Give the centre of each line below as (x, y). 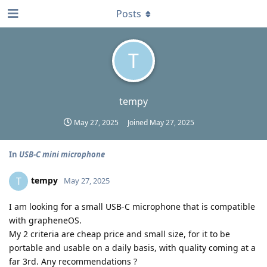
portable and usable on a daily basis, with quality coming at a (132, 248)
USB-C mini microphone (62, 154)
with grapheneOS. (45, 220)
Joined (139, 122)
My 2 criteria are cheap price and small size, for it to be (119, 234)
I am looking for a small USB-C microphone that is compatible (132, 207)
